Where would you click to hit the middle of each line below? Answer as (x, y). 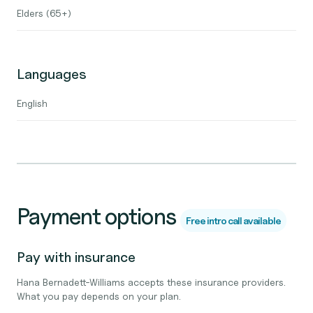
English (32, 103)
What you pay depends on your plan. (99, 296)
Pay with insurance (76, 257)
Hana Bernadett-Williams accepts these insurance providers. (151, 282)
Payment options (96, 216)
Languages (52, 74)
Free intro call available (233, 220)
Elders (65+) (44, 13)
